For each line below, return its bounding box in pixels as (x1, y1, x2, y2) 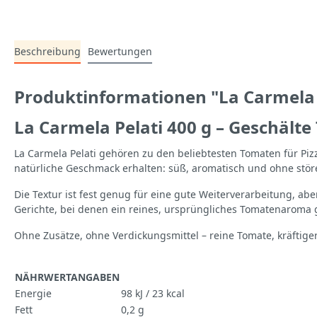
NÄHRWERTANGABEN (15, 270, 120, 284)
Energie (15, 287, 52, 301)
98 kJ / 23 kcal (121, 287, 185, 301)
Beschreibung (14, 45, 81, 59)
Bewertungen (88, 45, 152, 59)
